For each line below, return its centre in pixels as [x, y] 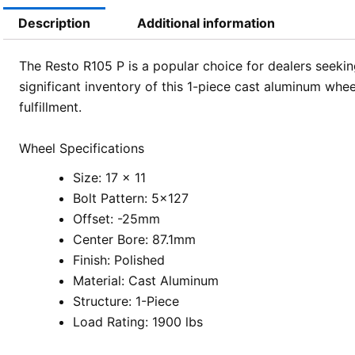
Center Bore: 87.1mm [134, 239]
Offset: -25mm [116, 218]
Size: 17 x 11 [109, 177]
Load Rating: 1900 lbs [137, 321]
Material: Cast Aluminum [145, 280]
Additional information [206, 23]
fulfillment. [50, 107]
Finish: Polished [118, 260]
